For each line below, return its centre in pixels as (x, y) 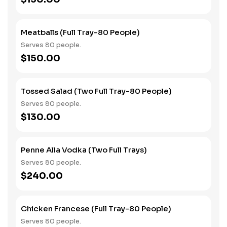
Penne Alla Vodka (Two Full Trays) (84, 150)
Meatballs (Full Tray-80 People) (80, 32)
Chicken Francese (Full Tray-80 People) (96, 209)
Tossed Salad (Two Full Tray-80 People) (96, 91)
